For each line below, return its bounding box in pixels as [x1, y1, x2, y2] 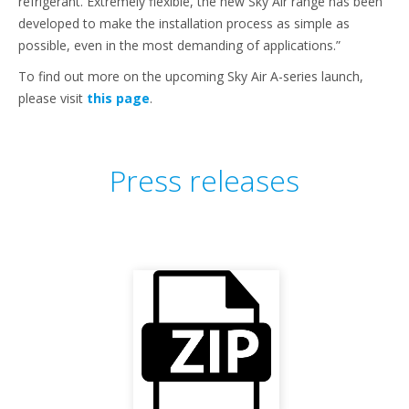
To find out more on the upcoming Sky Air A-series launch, [18, 68, 363, 85]
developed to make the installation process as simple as [18, 15, 350, 32]
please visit [18, 89, 87, 107]
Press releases [110, 161, 299, 200]
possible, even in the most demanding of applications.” [18, 37, 341, 54]
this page [87, 89, 150, 107]
